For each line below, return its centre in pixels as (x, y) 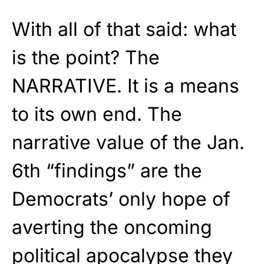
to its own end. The (97, 114)
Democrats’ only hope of (121, 199)
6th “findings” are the (107, 171)
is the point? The (86, 58)
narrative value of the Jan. (128, 143)
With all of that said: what (124, 29)
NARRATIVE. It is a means (126, 86)
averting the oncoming (112, 227)
